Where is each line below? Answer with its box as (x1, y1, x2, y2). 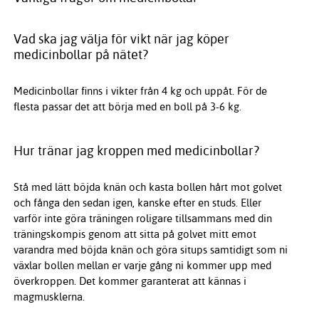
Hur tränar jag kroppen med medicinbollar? (13, 142, 259, 159)
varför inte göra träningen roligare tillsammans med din (13, 211, 272, 226)
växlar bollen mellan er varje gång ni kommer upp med (13, 258, 271, 273)
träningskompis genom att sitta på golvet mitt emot (13, 227, 256, 241)
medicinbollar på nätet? (13, 46, 148, 63)
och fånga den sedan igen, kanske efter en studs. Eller (13, 196, 261, 210)
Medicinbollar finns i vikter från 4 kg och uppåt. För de (13, 84, 267, 98)
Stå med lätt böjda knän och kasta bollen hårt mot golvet (13, 180, 282, 194)
